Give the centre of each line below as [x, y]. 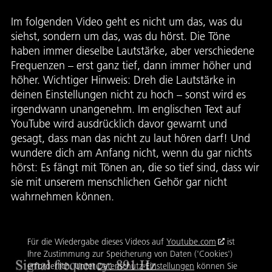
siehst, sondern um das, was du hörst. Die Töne [121, 36]
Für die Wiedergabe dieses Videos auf [97, 242]
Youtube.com [191, 242]
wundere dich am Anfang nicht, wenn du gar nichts [131, 153]
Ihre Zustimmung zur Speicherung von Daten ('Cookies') [130, 254]
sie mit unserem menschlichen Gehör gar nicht [119, 182]
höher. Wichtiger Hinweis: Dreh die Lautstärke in [123, 80]
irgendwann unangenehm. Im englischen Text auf [126, 109]
